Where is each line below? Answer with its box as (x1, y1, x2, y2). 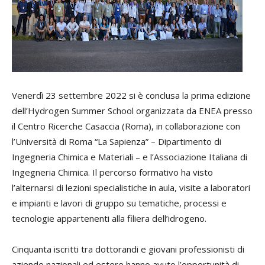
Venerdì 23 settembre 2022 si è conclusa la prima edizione (12, 89, 251, 101)
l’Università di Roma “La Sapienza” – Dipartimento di (12, 135, 221, 147)
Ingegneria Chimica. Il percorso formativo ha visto (12, 166, 213, 178)
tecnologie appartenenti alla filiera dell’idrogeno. (12, 212, 209, 224)
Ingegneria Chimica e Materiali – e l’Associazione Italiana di (12, 151, 247, 163)
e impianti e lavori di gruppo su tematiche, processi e (12, 197, 227, 209)
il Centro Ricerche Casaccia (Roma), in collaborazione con (12, 120, 240, 132)
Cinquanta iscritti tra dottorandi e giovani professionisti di (12, 243, 244, 255)
